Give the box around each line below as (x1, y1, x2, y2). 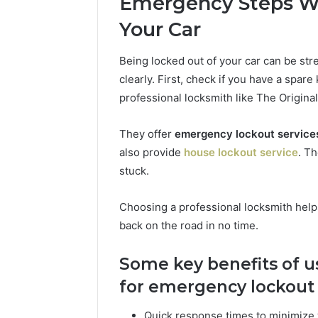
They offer (119, 127, 175, 141)
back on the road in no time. (119, 219, 258, 233)
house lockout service (184, 146, 298, 160)
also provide (119, 146, 184, 160)
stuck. (119, 164, 149, 178)
